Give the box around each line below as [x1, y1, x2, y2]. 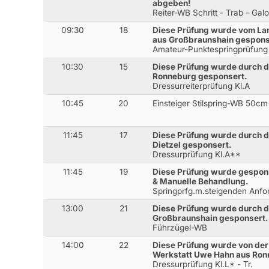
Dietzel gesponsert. [153, 139, 232, 150]
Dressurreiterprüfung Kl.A [153, 80, 250, 91]
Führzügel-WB [153, 222, 208, 232]
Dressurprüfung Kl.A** [153, 149, 241, 159]
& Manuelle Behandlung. [153, 176, 249, 186]
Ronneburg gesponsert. [153, 71, 248, 81]
